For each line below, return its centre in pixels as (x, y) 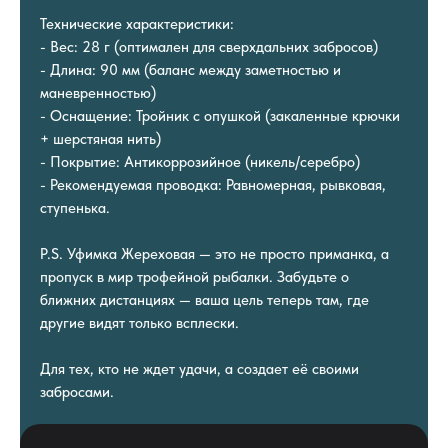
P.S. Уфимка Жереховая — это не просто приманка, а (214, 253)
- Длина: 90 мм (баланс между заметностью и (190, 69)
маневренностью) (98, 92)
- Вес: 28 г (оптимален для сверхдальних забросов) (209, 46)
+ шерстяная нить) (100, 138)
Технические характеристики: (137, 23)
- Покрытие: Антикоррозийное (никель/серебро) (200, 161)
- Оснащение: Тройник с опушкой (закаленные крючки (220, 115)
